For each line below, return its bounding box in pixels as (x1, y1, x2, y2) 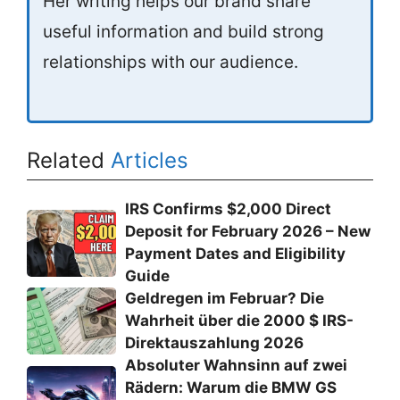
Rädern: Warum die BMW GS (125, 379, 337, 396)
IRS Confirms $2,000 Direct (125, 200, 331, 218)
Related (27, 147, 111, 173)
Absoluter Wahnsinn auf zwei (125, 356, 347, 374)
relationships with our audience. (43, 51, 298, 72)
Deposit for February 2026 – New (125, 222, 371, 240)
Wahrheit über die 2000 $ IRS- (125, 312, 354, 329)
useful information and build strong (43, 21, 324, 42)
